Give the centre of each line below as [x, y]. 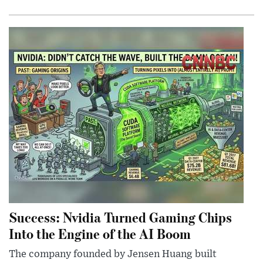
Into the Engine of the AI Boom [100, 234]
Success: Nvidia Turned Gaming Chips [120, 217]
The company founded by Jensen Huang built [113, 254]
